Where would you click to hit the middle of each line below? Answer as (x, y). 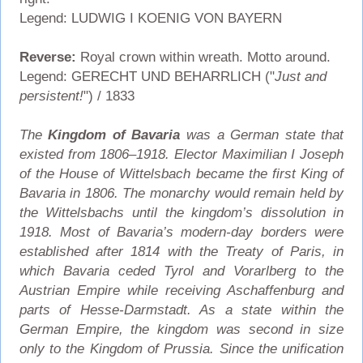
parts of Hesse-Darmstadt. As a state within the (181, 310)
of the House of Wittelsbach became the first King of (181, 173)
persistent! (51, 96)
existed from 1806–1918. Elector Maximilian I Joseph (181, 154)
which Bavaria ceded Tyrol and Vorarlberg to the (181, 271)
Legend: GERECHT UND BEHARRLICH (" (147, 76)
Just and (300, 76)
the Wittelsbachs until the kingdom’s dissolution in (181, 212)
